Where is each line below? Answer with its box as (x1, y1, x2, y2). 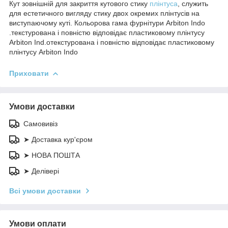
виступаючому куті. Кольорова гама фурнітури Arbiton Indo (9, 18, 205, 27)
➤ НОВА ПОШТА (23, 151, 80, 159)
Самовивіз (23, 119, 58, 128)
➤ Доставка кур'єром (23, 135, 93, 144)
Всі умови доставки (9, 186, 81, 195)
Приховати (9, 69, 49, 77)
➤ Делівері (23, 166, 59, 175)
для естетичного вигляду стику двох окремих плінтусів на (9, 9, 199, 17)
